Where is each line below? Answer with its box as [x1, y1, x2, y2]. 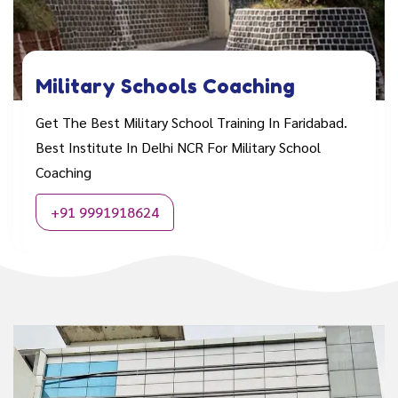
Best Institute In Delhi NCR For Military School [36, 138, 321, 157]
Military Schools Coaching [36, 75, 295, 99]
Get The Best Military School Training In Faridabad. [36, 113, 347, 132]
